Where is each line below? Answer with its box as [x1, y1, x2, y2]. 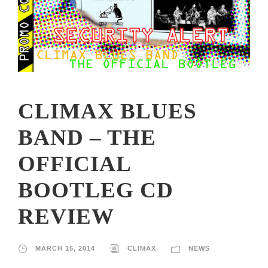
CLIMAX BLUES [18, 98, 197, 123]
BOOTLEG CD [18, 177, 173, 202]
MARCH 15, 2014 [35, 244, 95, 252]
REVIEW [18, 203, 114, 229]
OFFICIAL [18, 151, 130, 176]
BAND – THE [18, 124, 156, 150]
